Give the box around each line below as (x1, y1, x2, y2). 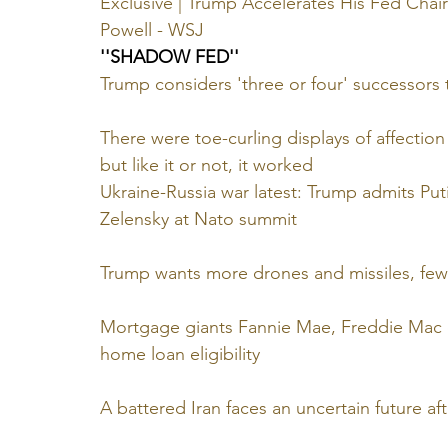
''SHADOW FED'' (100, 46, 239, 69)
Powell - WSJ (100, 19, 204, 42)
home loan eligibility (100, 343, 260, 366)
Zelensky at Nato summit (100, 208, 297, 231)
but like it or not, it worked (100, 154, 313, 177)
